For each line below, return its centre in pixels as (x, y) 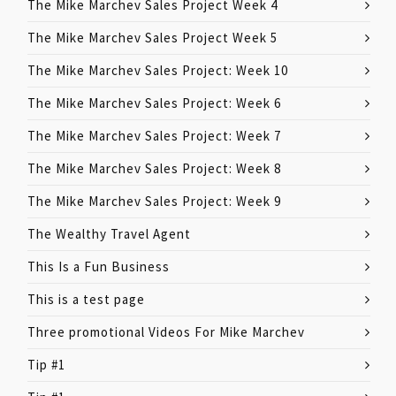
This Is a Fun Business (99, 267)
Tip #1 (46, 365)
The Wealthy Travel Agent (109, 234)
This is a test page (86, 299)
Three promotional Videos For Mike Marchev (166, 332)
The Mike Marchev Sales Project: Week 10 (158, 70)
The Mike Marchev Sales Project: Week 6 (154, 103)
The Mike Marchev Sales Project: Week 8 (154, 168)
